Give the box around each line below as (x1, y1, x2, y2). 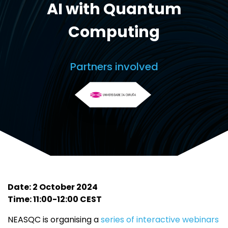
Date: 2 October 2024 (8, 181, 98, 193)
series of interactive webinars (101, 214, 219, 226)
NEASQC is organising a (8, 214, 101, 226)
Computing (68, 21, 160, 43)
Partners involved (70, 60, 158, 74)
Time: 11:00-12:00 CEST (8, 193, 102, 206)
